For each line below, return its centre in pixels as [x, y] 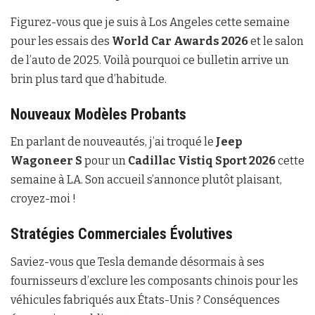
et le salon [276, 41]
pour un [105, 161]
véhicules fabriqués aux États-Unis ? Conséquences [145, 300]
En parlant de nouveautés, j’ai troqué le [113, 142]
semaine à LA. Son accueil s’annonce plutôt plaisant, [146, 180]
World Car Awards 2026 [180, 41]
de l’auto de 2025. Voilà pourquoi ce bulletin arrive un [150, 60]
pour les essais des [61, 41]
